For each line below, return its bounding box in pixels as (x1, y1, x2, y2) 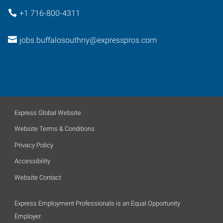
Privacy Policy (14, 141, 53, 149)
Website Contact (14, 173, 61, 181)
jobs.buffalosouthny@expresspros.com (19, 35, 157, 45)
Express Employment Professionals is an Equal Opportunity (14, 199, 180, 207)
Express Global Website (14, 109, 81, 116)
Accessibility (14, 157, 50, 165)
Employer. (14, 212, 42, 220)
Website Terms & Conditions (14, 125, 95, 132)
